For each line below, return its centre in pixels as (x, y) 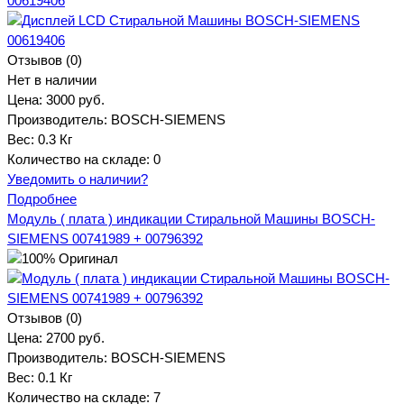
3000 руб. (75, 99)
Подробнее (42, 198)
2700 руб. (75, 337)
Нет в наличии (52, 79)
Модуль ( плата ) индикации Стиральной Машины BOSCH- (191, 218)
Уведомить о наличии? (78, 179)
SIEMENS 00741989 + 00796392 (105, 238)
